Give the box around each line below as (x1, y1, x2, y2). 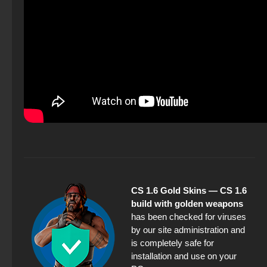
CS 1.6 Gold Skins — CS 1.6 (131, 185, 247, 196)
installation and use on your (131, 251, 237, 262)
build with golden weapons (131, 198, 243, 209)
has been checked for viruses (131, 212, 246, 222)
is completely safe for (131, 238, 214, 249)
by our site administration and (131, 225, 245, 235)
